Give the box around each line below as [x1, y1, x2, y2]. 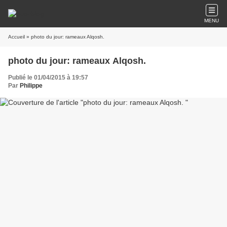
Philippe [20, 82, 43, 89]
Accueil [8, 34, 25, 40]
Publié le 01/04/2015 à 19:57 [8, 74, 88, 81]
